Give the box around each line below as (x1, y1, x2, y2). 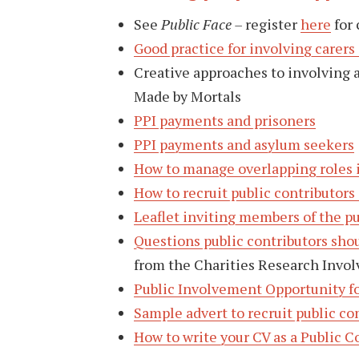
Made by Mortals (134, 86, 241, 106)
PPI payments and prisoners (134, 110, 316, 130)
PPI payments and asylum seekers (134, 134, 354, 154)
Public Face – (161, 14, 245, 34)
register (245, 14, 301, 34)
